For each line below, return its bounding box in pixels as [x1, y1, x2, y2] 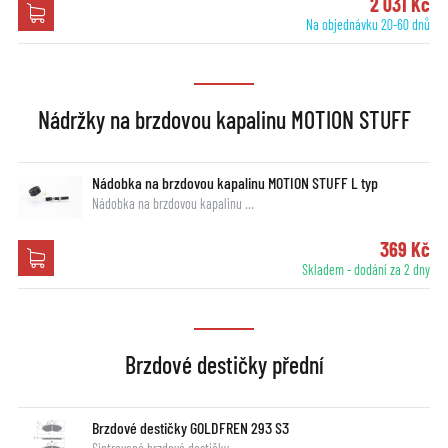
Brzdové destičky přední [124, 350, 324, 380]
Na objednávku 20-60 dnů [306, 16, 431, 34]
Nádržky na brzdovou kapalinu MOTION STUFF [37, 105, 411, 135]
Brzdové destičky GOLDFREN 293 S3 [91, 418, 289, 438]
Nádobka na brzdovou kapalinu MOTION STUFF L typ [91, 173, 378, 193]
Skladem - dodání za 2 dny [302, 261, 431, 279]
